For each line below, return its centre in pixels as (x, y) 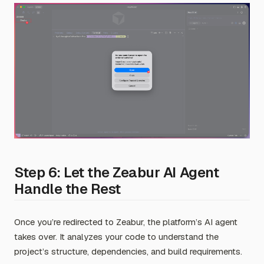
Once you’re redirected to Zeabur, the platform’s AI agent (126, 222)
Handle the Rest (67, 189)
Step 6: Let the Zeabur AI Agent (117, 173)
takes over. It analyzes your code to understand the (116, 237)
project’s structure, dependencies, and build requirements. (128, 252)
